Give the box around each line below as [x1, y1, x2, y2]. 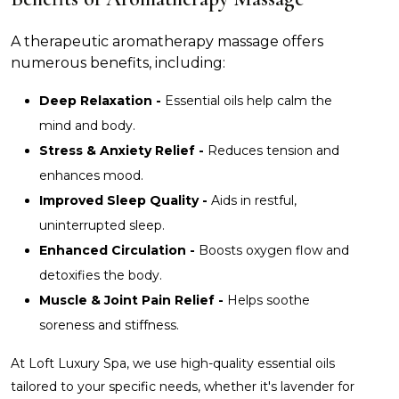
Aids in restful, [211, 191, 297, 208]
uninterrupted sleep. [39, 216, 165, 233]
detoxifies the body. [39, 266, 162, 283]
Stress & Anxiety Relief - [39, 142, 208, 159]
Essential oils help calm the [165, 92, 332, 109]
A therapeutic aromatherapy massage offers [11, 32, 323, 50]
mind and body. [39, 117, 135, 134]
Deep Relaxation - [39, 92, 165, 109]
